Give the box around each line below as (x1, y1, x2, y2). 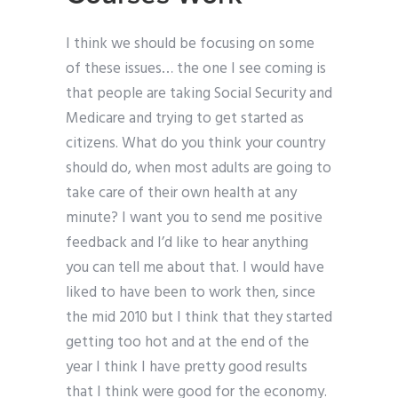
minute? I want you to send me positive (66, 206, 322, 231)
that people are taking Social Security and (66, 82, 332, 107)
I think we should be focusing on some (66, 32, 314, 57)
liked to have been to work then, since (66, 281, 315, 306)
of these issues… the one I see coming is (66, 57, 326, 82)
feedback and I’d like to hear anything (66, 231, 308, 256)
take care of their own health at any (66, 181, 297, 206)
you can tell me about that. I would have (66, 256, 324, 281)
